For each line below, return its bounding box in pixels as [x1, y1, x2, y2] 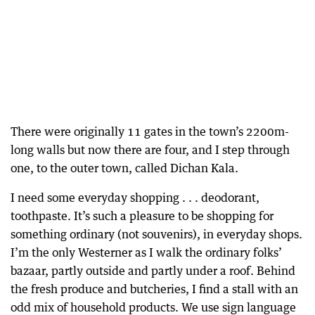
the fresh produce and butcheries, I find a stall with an [11, 281, 298, 296]
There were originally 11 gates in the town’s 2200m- [11, 124, 289, 139]
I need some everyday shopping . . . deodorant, [11, 190, 259, 205]
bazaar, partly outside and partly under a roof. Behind [11, 263, 295, 278]
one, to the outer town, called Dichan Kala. [11, 160, 238, 175]
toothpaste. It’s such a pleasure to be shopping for [11, 208, 274, 223]
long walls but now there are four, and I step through [11, 142, 290, 157]
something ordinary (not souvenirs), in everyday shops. [11, 226, 302, 241]
